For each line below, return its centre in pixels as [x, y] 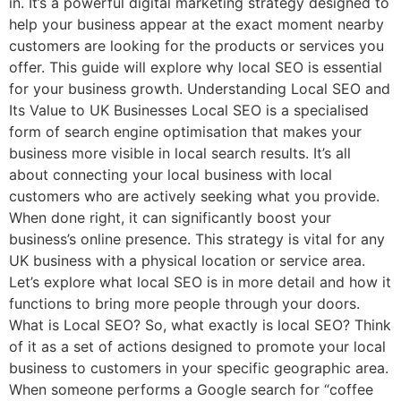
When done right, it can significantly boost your [170, 217]
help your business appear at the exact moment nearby [196, 24]
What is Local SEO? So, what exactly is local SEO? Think [200, 324]
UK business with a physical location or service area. [187, 260]
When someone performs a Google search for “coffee [191, 389]
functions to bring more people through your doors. [184, 303]
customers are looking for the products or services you [196, 45]
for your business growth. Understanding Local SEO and [200, 88]
